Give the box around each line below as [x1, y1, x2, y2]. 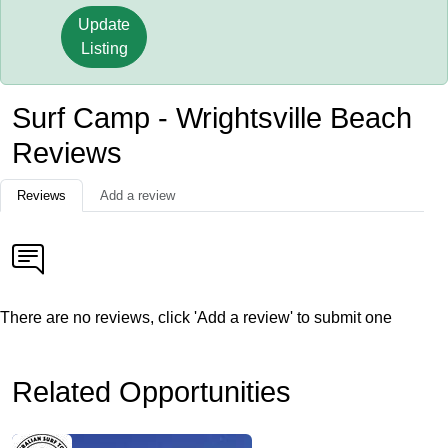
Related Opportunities [12, 376, 291, 408]
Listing [80, 40, 128, 57]
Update [78, 16, 131, 33]
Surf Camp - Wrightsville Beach [12, 102, 412, 134]
